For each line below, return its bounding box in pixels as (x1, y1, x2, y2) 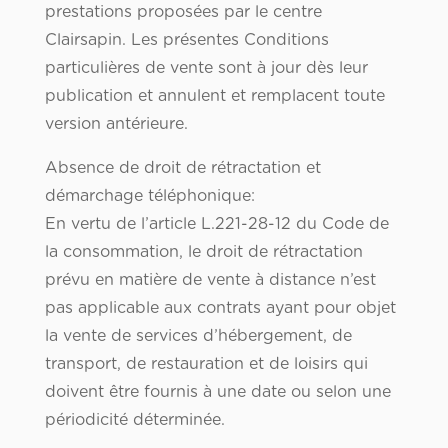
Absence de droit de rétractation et (44, 160, 321, 177)
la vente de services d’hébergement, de (44, 328, 352, 345)
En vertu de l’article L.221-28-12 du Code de (44, 216, 389, 233)
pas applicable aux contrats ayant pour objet (44, 300, 396, 317)
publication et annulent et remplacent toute (44, 88, 385, 105)
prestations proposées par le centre (44, 4, 322, 21)
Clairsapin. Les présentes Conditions (44, 32, 329, 49)
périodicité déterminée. (44, 412, 225, 429)
